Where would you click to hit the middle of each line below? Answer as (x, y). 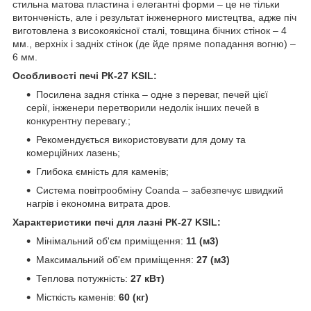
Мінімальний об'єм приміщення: (110, 241)
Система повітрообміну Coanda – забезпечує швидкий (160, 190)
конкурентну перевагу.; (78, 120)
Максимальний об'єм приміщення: (116, 259)
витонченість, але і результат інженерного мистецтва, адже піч (154, 17)
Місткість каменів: (77, 297)
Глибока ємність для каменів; (102, 171)
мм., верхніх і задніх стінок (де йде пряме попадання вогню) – (154, 43)
